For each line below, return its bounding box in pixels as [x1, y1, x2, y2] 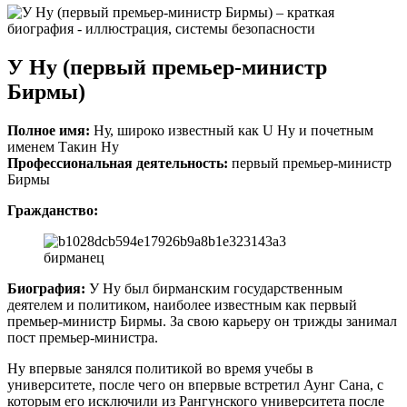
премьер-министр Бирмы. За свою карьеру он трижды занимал [7, 313, 397, 329]
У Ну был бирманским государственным [85, 280, 342, 296]
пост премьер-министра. [7, 329, 158, 345]
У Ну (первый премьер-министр [7, 55, 327, 79]
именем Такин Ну [7, 138, 119, 154]
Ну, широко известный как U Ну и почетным [90, 122, 373, 138]
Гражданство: [7, 202, 98, 218]
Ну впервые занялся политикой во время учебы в [7, 360, 313, 376]
